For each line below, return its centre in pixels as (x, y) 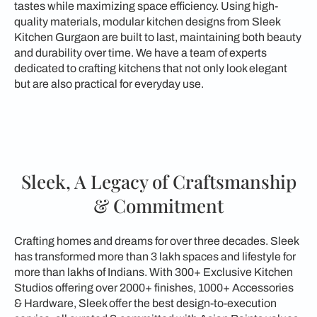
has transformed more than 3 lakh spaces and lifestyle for (155, 257)
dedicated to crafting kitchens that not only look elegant (151, 68)
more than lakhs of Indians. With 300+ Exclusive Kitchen (154, 272)
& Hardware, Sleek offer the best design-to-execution (145, 303)
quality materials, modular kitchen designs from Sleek (147, 22)
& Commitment (158, 206)
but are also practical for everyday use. (109, 84)
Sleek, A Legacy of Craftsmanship (158, 181)
